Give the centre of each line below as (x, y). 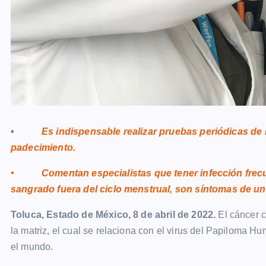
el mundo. (32, 247)
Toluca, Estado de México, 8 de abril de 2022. (113, 215)
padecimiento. (43, 148)
